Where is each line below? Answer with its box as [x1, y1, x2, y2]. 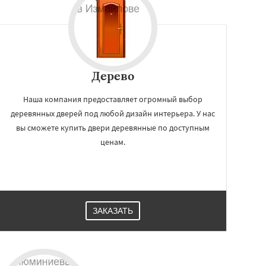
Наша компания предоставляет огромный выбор [23, 94, 202, 104]
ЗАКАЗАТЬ [93, 206, 133, 216]
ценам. [100, 137, 125, 147]
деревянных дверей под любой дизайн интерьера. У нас [11, 108, 215, 119]
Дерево [91, 68, 135, 83]
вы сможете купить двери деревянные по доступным [16, 122, 210, 133]
